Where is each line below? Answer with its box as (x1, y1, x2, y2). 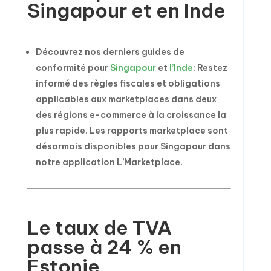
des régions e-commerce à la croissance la (35, 109, 226, 120)
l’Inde (169, 62, 193, 73)
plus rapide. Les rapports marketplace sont (35, 125, 228, 136)
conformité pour (35, 62, 110, 73)
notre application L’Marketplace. (35, 157, 183, 168)
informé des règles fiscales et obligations (35, 78, 220, 89)
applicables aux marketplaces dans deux (35, 94, 217, 105)
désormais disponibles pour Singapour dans (35, 141, 230, 152)
